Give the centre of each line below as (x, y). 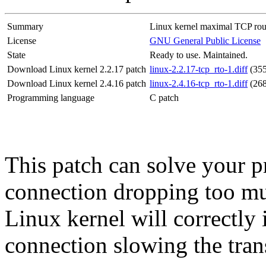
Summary (25, 27)
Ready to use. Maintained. (199, 55)
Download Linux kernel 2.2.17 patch (77, 69)
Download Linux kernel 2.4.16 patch (77, 84)
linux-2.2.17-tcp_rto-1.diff (199, 69)
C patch (164, 98)
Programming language (51, 98)
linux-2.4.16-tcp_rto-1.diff (199, 84)
